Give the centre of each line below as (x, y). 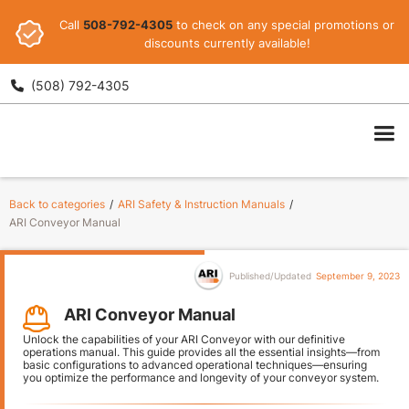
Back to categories (57, 204)
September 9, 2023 (358, 275)
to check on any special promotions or (284, 25)
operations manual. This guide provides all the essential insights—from (201, 352)
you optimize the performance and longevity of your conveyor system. (201, 378)
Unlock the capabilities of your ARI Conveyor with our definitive (184, 339)
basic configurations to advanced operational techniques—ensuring (195, 365)
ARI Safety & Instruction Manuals (201, 204)
